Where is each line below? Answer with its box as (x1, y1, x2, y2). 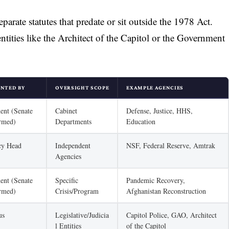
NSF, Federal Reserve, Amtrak (126, 141, 216, 151)
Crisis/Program (55, 186, 99, 196)
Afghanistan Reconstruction (126, 186, 207, 196)
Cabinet (55, 106, 78, 116)
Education (126, 117, 156, 127)
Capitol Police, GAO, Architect (126, 210, 217, 220)
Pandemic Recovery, (126, 175, 186, 186)
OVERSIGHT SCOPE (55, 84, 109, 91)
